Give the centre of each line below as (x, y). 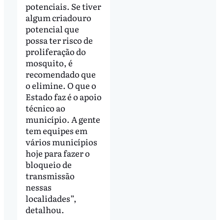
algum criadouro (58, 18)
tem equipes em (56, 131)
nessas (38, 187)
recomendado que (60, 74)
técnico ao (45, 108)
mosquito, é (49, 63)
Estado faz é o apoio (63, 97)
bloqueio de (48, 165)
